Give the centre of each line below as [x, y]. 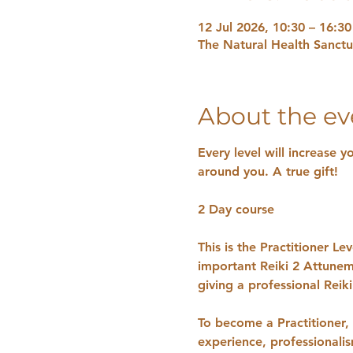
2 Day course [238, 209]
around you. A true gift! [268, 171]
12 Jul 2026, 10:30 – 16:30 [274, 27]
